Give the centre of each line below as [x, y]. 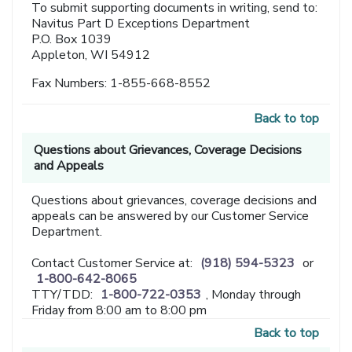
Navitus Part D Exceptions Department [141, 24]
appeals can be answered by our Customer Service [170, 216]
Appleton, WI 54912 [91, 55]
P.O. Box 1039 [72, 40]
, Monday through [254, 295]
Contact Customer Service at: [114, 264]
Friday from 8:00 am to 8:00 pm [119, 311]
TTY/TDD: [64, 295]
